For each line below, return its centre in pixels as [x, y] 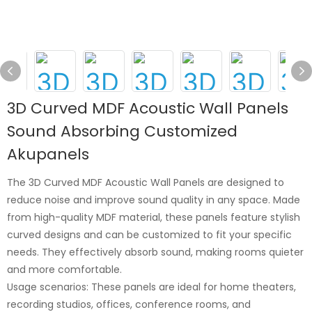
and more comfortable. [64, 269]
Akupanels [48, 154]
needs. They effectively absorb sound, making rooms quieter [155, 252]
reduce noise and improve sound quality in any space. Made [154, 200]
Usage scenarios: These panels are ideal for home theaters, [151, 287]
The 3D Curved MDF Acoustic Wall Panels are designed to [146, 182]
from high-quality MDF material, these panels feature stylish [154, 217]
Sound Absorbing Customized [122, 131]
